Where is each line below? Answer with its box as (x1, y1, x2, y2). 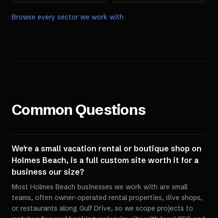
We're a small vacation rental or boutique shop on (12, 144, 201, 153)
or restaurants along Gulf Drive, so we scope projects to (12, 204, 193, 213)
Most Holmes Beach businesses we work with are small (12, 182, 187, 191)
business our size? (12, 167, 84, 177)
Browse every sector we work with (12, 13, 124, 21)
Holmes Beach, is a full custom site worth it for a (12, 155, 199, 165)
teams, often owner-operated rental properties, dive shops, (12, 193, 202, 202)
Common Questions (12, 101, 145, 119)
